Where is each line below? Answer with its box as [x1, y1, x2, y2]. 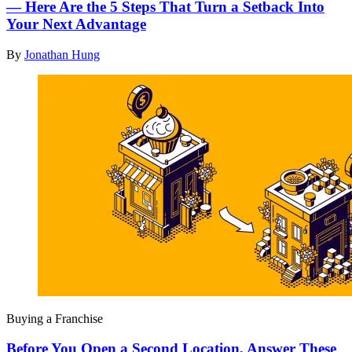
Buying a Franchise [6, 311, 103, 325]
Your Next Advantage [6, 15, 146, 32]
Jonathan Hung [24, 47, 100, 61]
